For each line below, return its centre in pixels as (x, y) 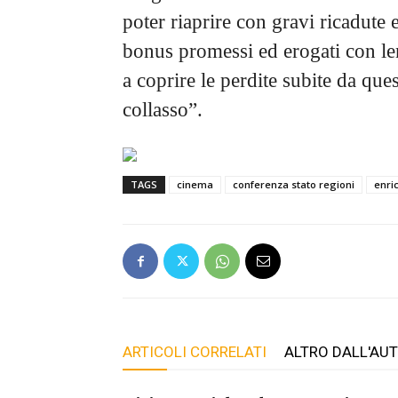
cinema (195, 184)
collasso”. (163, 109)
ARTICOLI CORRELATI (195, 351)
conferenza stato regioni (294, 184)
